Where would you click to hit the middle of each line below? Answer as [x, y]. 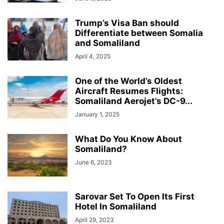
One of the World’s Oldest [128, 81]
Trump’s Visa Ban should [127, 23]
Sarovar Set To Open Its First [135, 196]
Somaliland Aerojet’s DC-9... [134, 101]
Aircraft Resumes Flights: [129, 91]
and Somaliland [107, 43]
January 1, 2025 [97, 114]
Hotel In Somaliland [116, 206]
